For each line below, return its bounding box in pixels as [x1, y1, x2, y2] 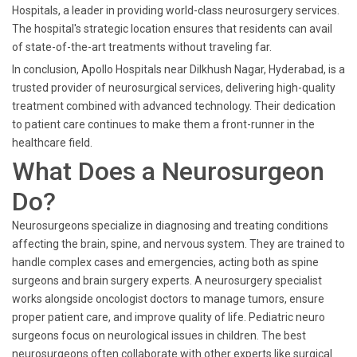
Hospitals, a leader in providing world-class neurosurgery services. [12, 4, 339, 17]
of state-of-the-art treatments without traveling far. [12, 41, 272, 53]
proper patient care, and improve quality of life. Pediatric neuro [12, 311, 325, 324]
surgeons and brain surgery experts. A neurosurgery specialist [12, 274, 322, 287]
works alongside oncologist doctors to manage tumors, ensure [12, 292, 324, 305]
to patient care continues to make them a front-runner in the [12, 118, 315, 131]
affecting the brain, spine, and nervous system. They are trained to [12, 237, 345, 250]
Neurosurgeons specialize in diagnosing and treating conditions [12, 219, 328, 232]
